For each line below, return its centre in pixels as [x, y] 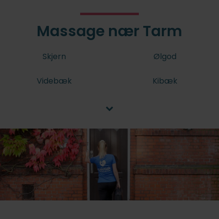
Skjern [54, 57]
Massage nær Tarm [109, 32]
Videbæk [54, 81]
